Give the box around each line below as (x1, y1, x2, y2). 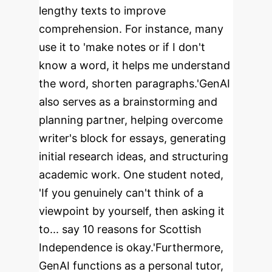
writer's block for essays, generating (39, 132, 226, 144)
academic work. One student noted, (39, 168, 223, 181)
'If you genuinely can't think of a (39, 186, 203, 199)
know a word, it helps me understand (39, 59, 230, 72)
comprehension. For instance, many (39, 22, 223, 35)
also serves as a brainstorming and (39, 95, 217, 108)
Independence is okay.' (39, 241, 155, 254)
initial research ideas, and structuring (39, 150, 228, 163)
